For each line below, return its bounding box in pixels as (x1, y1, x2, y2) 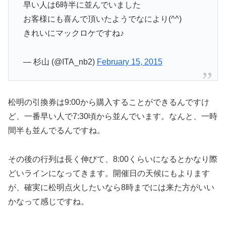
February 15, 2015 (96, 57, 162, 66)
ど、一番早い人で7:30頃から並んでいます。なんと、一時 (8, 111, 217, 121)
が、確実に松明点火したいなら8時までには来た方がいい (8, 183, 214, 192)
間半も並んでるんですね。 (8, 126, 105, 135)
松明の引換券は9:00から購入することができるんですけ (8, 97, 209, 106)
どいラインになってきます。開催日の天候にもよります (8, 168, 210, 178)
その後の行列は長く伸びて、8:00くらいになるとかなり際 (8, 154, 217, 163)
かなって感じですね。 (8, 197, 89, 206)
